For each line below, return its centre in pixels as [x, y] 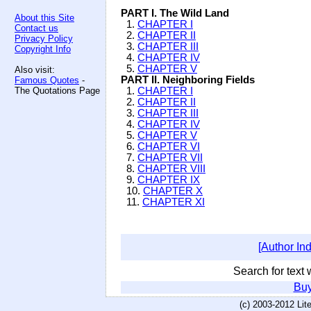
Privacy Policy [44, 39]
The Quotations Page [57, 91]
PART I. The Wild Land [175, 13]
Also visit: [35, 70]
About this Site [44, 18]
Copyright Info [43, 49]
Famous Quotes [47, 80]
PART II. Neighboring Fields [188, 80]
